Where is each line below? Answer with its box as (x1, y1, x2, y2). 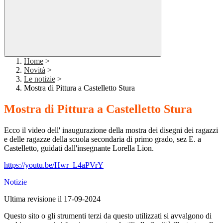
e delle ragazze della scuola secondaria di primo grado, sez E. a (4, 135, 201, 144)
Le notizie (24, 75, 55, 84)
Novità (24, 66, 45, 75)
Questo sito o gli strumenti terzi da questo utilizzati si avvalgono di (4, 212, 212, 221)
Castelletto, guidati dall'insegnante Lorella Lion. (4, 144, 156, 153)
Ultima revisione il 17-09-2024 (4, 195, 101, 204)
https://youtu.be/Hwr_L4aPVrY (4, 161, 104, 170)
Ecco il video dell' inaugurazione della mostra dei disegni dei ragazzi (4, 126, 218, 135)
